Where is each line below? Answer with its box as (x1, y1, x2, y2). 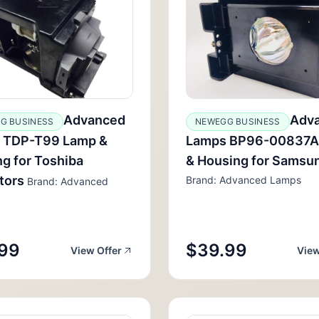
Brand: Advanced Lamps (186, 174, 301, 186)
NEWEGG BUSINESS (195, 116, 281, 127)
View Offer (70, 244, 122, 256)
